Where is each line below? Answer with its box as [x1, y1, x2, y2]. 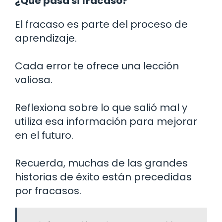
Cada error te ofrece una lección [15, 58, 179, 73]
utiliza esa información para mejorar [15, 114, 197, 128]
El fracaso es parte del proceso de [15, 17, 188, 31]
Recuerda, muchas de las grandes [15, 156, 188, 170]
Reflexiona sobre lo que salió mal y [15, 100, 187, 114]
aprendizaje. [15, 31, 77, 45]
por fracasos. [15, 183, 81, 198]
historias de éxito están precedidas [15, 169, 192, 184]
